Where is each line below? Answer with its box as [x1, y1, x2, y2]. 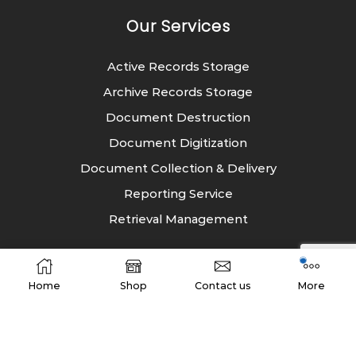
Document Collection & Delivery [79, 161, 277, 176]
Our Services [126, 14, 230, 37]
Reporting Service [123, 186, 233, 201]
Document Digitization [109, 135, 247, 150]
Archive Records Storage [103, 84, 253, 99]
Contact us [194, 280, 251, 292]
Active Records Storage [106, 59, 250, 74]
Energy [157, 314, 199, 329]
